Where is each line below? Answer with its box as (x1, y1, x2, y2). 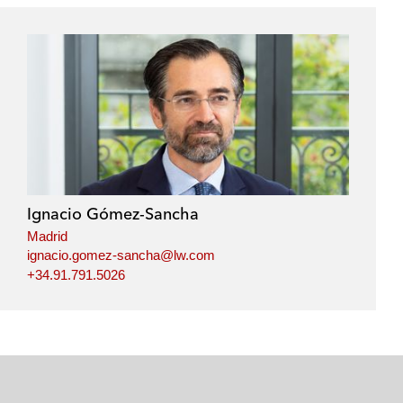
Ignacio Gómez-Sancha (26, 202, 199, 224)
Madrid (26, 228, 67, 244)
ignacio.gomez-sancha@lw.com (26, 247, 215, 264)
